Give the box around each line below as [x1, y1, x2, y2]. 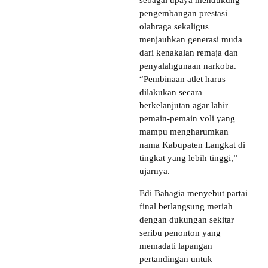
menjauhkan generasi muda [139, 34, 242, 44]
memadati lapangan [139, 240, 212, 251]
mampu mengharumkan [139, 126, 229, 136]
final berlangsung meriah [139, 201, 233, 211]
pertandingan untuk [139, 254, 212, 264]
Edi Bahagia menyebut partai [139, 188, 248, 198]
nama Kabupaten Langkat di [139, 139, 245, 150]
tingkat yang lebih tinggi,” [139, 153, 237, 163]
